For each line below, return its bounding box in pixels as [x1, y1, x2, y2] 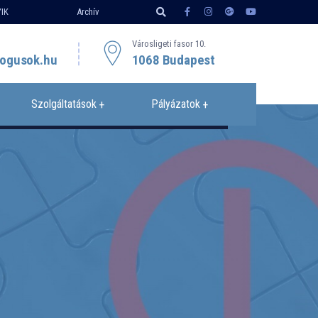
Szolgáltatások [31, 97, 97, 111]
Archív [76, 6, 99, 17]
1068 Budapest [131, 52, 216, 68]
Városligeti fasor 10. [131, 38, 206, 49]
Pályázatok [151, 97, 200, 111]
